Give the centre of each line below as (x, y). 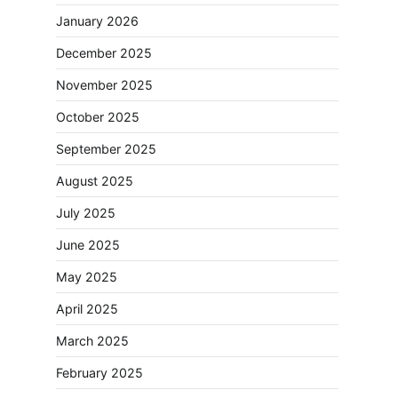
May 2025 (87, 277)
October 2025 (98, 117)
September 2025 (106, 149)
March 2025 (92, 341)
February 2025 (99, 373)
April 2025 (87, 309)
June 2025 (88, 245)
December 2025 (104, 53)
